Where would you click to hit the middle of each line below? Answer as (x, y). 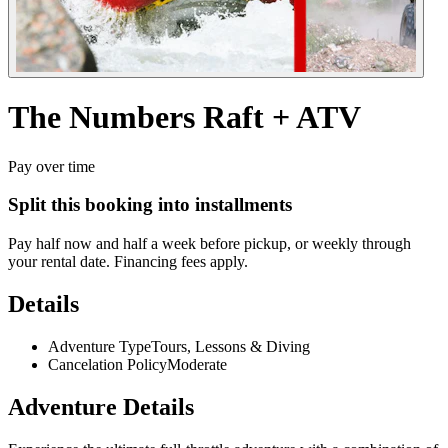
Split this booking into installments (150, 205)
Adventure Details (101, 406)
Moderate (197, 364)
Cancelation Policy (107, 364)
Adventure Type (99, 346)
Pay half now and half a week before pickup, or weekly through (209, 244)
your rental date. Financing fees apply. (128, 262)
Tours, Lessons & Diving (230, 346)
